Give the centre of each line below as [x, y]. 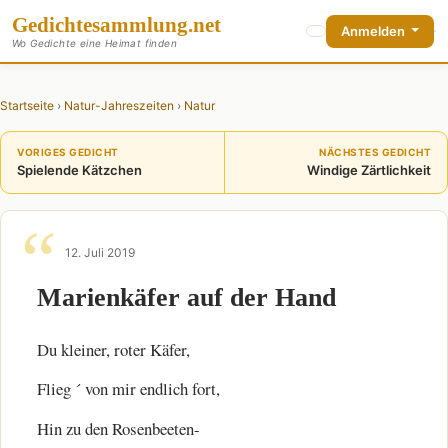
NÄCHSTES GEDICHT [375, 152]
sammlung [140, 24]
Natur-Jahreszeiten [119, 105]
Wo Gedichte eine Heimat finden [94, 43]
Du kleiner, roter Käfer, [113, 349]
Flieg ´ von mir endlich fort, [128, 389]
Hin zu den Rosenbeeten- [118, 428]
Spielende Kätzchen [79, 170]
